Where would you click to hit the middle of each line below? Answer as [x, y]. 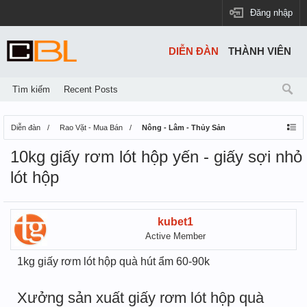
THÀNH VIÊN [260, 51]
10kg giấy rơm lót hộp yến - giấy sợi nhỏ [156, 157]
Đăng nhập [271, 13]
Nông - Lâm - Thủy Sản [184, 127]
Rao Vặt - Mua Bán [91, 127]
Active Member [175, 236]
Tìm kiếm [31, 89]
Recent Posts [91, 89]
